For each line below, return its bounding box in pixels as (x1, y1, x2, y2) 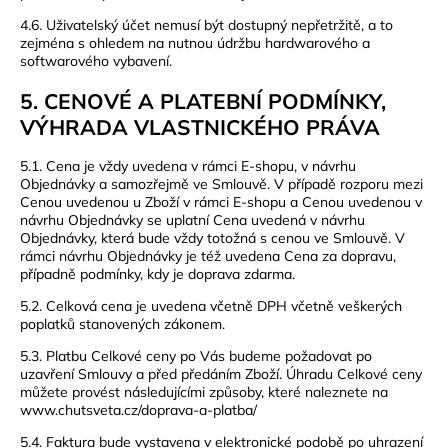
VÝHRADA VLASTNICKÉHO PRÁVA (20, 113, 380, 140)
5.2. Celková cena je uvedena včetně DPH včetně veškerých (20, 297, 402, 316)
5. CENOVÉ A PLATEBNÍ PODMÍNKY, (20, 87, 386, 114)
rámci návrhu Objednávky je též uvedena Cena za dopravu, (20, 247, 396, 266)
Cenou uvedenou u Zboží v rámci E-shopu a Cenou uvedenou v (20, 193, 422, 212)
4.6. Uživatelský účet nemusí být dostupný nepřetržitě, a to (20, 16, 393, 35)
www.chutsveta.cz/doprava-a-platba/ (20, 401, 257, 420)
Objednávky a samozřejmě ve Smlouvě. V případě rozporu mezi (20, 175, 423, 194)
